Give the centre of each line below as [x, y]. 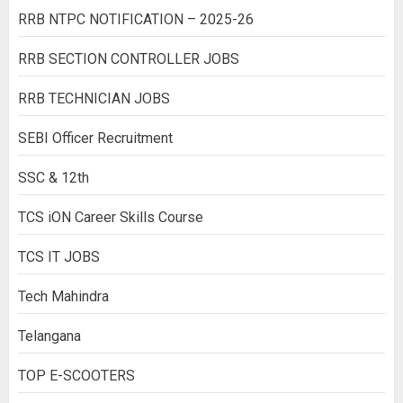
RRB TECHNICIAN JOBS [94, 98]
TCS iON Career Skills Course [111, 217]
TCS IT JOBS [59, 256]
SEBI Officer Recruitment [95, 138]
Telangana [49, 336]
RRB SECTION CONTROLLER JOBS [129, 58]
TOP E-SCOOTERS [76, 375]
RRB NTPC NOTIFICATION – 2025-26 [136, 19]
